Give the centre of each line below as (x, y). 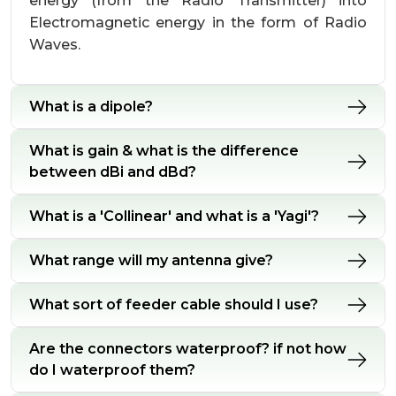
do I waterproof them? (112, 370)
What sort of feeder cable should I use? (174, 305)
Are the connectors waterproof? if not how (188, 349)
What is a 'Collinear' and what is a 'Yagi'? (174, 216)
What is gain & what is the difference (164, 151)
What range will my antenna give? (151, 260)
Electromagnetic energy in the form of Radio (198, 23)
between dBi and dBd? (113, 172)
